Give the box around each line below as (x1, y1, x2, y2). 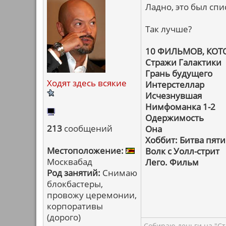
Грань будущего (145, 68, 212, 79)
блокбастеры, (47, 178, 103, 190)
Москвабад (47, 156, 92, 167)
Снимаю (100, 167, 137, 179)
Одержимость (145, 112, 204, 124)
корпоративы (47, 200, 103, 212)
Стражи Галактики (145, 56, 221, 68)
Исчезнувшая (145, 90, 202, 101)
